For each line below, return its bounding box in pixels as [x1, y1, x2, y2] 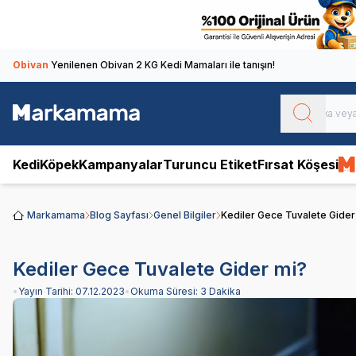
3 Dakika [200, 284, 241, 297]
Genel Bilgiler [153, 208, 216, 221]
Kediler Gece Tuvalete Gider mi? [13, 257, 307, 281]
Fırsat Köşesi [257, 156, 339, 172]
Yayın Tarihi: [18, 284, 75, 297]
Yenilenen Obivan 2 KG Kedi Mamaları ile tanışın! [51, 58, 275, 71]
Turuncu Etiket [163, 156, 257, 172]
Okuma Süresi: [130, 284, 200, 297]
